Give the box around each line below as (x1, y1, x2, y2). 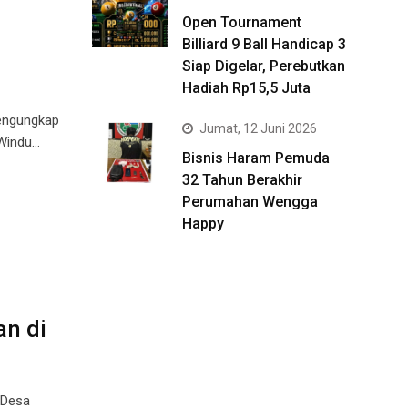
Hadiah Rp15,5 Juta (182, 79, 311, 97)
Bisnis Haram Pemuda (182, 149, 330, 167)
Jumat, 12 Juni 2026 (199, 121, 317, 136)
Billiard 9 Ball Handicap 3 (182, 36, 346, 53)
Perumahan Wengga (182, 193, 318, 210)
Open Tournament (182, 14, 301, 31)
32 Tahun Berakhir (182, 171, 302, 189)
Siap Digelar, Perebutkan (182, 57, 345, 75)
